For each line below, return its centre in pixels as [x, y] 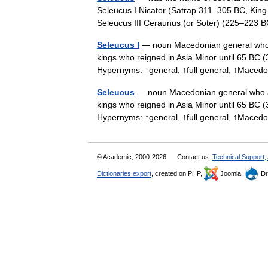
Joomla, [232, 173]
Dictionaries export [124, 173]
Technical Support [238, 157]
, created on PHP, [178, 173]
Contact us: [195, 157]
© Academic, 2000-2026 [133, 157]
